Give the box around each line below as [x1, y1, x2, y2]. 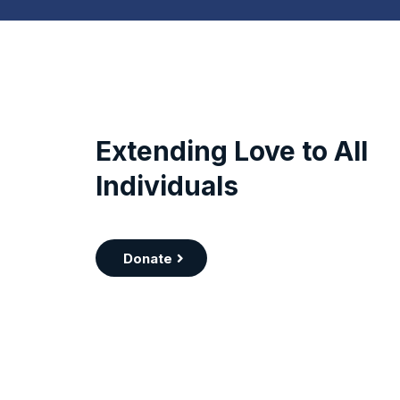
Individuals [96, 170, 238, 203]
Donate [123, 250, 172, 268]
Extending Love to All [96, 135, 368, 168]
